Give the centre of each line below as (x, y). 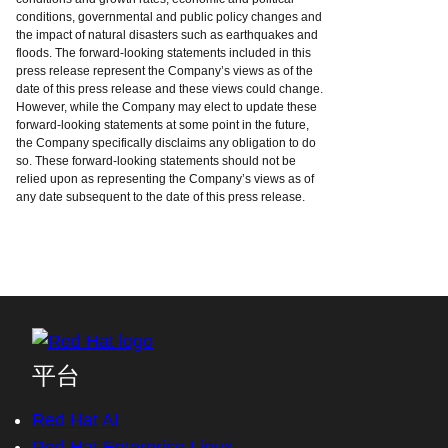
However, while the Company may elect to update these (166, 107)
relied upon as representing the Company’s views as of (165, 179)
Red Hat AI (75, 420)
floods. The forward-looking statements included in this (163, 53)
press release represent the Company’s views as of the (164, 71)
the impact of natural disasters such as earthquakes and (167, 35)
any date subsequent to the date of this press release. (160, 197)
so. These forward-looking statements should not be (156, 161)
